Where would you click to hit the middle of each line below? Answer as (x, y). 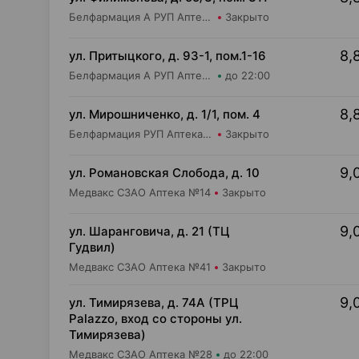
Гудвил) (92, 247)
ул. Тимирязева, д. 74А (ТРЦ (153, 303)
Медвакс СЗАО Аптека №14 (140, 192)
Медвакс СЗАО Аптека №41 (140, 267)
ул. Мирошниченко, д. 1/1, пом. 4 (165, 114)
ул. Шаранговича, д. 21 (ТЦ (149, 231)
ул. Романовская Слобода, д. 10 (164, 173)
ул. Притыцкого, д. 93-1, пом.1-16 (167, 56)
